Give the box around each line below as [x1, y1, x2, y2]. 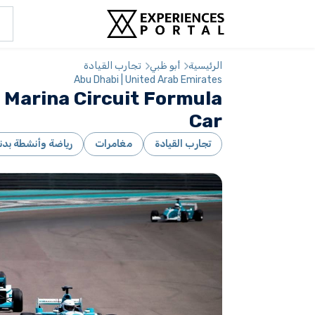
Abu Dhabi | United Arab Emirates [74, 74, 222, 86]
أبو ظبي [150, 60, 180, 72]
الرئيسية [188, 60, 222, 72]
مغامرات [94, 138, 132, 150]
